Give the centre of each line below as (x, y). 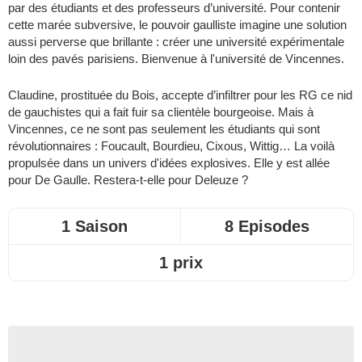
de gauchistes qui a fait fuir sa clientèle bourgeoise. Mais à (161, 112)
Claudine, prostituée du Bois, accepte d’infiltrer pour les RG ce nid (180, 95)
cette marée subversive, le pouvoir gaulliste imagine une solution (177, 24)
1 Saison (95, 226)
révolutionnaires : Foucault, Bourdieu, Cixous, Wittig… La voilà (171, 145)
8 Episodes (267, 226)
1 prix (181, 262)
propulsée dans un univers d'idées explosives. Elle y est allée (169, 162)
